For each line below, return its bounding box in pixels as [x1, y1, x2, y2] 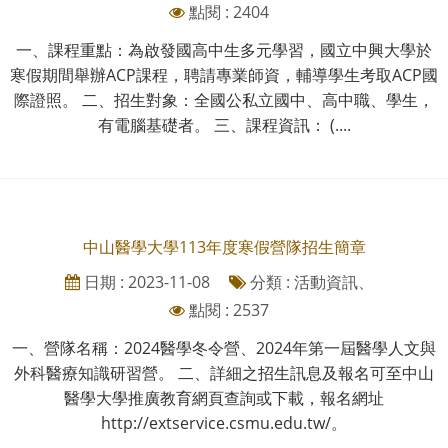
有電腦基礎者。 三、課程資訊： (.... [97, 113, 351, 136]
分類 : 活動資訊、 [245, 270, 374, 293]
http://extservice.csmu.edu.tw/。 [101, 411, 347, 434]
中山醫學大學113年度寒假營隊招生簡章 [82, 235, 366, 258]
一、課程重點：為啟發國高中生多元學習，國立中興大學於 [16, 38, 432, 61]
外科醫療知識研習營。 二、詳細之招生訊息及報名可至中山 [14, 361, 434, 384]
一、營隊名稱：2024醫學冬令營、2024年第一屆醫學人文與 [12, 336, 436, 359]
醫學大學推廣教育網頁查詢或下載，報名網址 [64, 386, 384, 409]
